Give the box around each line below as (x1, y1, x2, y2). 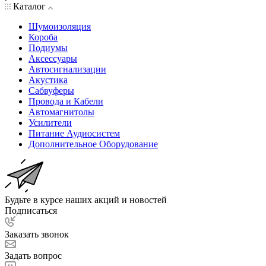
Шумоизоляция (28, 21, 91, 32)
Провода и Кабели (28, 96, 103, 107)
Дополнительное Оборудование (28, 139, 158, 150)
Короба (28, 32, 58, 43)
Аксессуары (28, 53, 77, 64)
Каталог (11, 1, 48, 12)
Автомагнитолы (28, 107, 94, 118)
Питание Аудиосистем (28, 128, 120, 139)
